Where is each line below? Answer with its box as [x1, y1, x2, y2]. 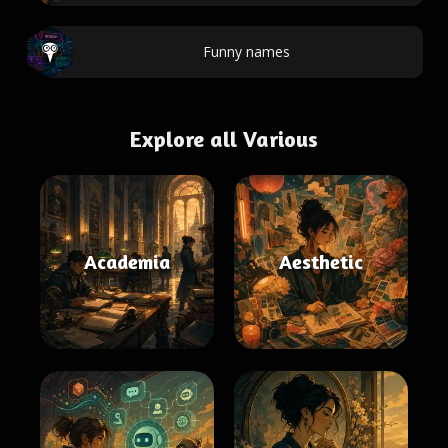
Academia [84, 249, 170, 274]
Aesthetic [279, 249, 363, 274]
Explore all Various [130, 126, 318, 152]
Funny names [202, 42, 290, 61]
